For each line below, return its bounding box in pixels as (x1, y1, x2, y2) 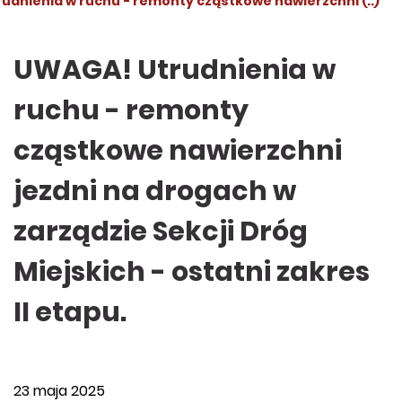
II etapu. (13, 293, 127, 331)
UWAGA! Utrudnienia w (13, 51, 336, 89)
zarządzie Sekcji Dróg (13, 213, 308, 250)
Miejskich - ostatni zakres (13, 253, 370, 291)
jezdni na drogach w (13, 172, 296, 210)
